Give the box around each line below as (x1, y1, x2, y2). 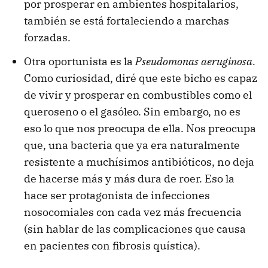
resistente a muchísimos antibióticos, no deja (24, 154, 254, 169)
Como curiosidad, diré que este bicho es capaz (24, 71, 257, 85)
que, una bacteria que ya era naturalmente (24, 138, 240, 152)
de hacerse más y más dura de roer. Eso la (24, 171, 234, 185)
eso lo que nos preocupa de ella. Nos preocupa (24, 121, 256, 135)
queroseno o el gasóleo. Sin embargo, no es (24, 104, 240, 118)
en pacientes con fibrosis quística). (24, 238, 200, 252)
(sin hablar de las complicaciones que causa (24, 221, 246, 236)
